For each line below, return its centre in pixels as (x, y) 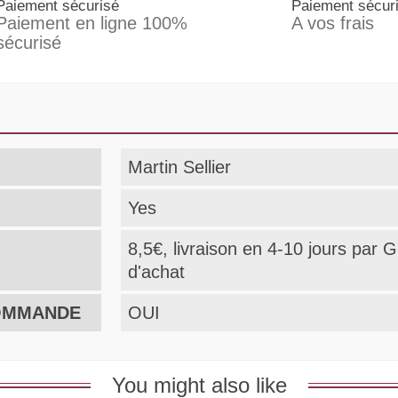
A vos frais (332, 24)
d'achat (157, 272)
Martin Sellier (180, 167)
